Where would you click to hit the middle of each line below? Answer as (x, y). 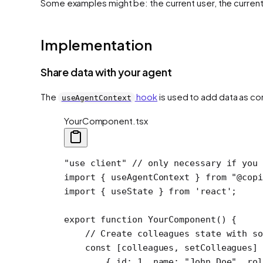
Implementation (96, 44)
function (119, 219)
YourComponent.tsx (106, 120)
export (80, 219)
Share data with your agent (106, 72)
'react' (211, 191)
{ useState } (132, 191)
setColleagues (219, 247)
